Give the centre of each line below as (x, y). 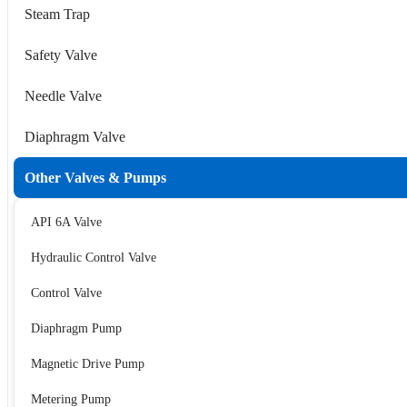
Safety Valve (61, 55)
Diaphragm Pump (76, 328)
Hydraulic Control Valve (94, 257)
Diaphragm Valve (75, 136)
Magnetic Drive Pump (88, 363)
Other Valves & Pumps (95, 177)
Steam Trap (57, 14)
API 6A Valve (66, 222)
